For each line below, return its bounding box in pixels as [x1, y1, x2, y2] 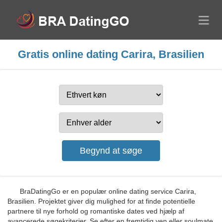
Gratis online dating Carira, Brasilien [18, 48, 204, 60]
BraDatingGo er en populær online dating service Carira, [20, 187, 196, 195]
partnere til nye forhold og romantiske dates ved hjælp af [7, 207, 184, 215]
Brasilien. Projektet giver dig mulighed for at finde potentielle [7, 197, 195, 205]
